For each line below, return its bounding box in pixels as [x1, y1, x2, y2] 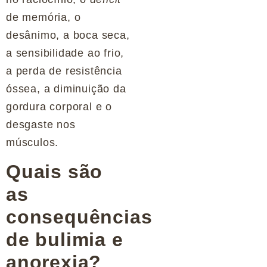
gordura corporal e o [6, 101, 113, 113]
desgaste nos [6, 119, 76, 131]
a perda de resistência [6, 65, 122, 77]
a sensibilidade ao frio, [6, 47, 125, 60]
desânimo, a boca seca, [6, 29, 130, 42]
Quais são [6, 160, 103, 182]
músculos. [6, 136, 59, 149]
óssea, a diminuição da [6, 83, 126, 95]
